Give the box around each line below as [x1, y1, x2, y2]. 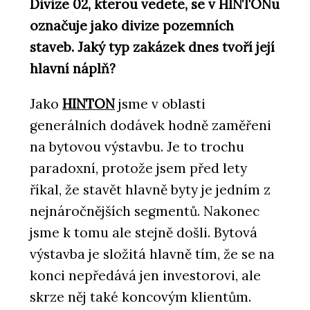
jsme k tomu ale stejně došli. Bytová [30, 224, 257, 241]
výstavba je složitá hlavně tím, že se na [30, 245, 275, 262]
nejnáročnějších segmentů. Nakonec [30, 202, 259, 219]
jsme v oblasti [115, 95, 206, 112]
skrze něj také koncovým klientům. [30, 288, 251, 305]
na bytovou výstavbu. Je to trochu [30, 138, 244, 155]
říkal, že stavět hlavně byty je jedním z [30, 181, 271, 198]
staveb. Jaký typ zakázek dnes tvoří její [30, 39, 275, 56]
